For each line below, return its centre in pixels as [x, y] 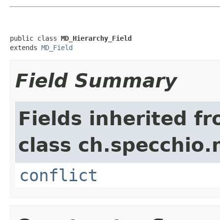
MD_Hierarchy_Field [96, 38]
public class [35, 38]
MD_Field [57, 47]
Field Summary [96, 81]
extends [26, 47]
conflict [58, 175]
